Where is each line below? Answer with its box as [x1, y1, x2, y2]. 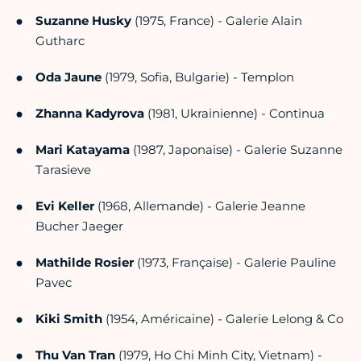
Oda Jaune [35, 69, 102, 85]
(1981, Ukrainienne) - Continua [144, 106, 325, 122]
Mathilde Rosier [35, 255, 134, 271]
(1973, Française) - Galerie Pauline [134, 255, 336, 271]
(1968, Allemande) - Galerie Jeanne [94, 198, 305, 214]
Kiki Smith [35, 311, 102, 327]
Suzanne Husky [35, 13, 131, 29]
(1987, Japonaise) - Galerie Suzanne [130, 142, 342, 158]
